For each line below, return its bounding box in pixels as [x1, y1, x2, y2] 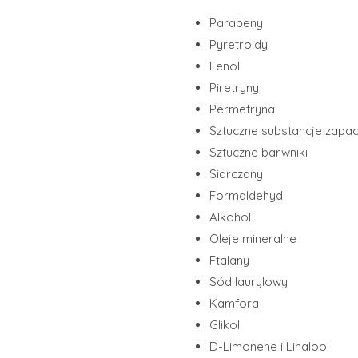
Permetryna [209, 101, 275, 117]
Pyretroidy [209, 36, 268, 52]
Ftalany [209, 252, 249, 268]
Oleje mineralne [209, 230, 296, 246]
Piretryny [209, 79, 259, 95]
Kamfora [209, 295, 259, 311]
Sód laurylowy [209, 273, 288, 289]
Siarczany [209, 165, 263, 181]
